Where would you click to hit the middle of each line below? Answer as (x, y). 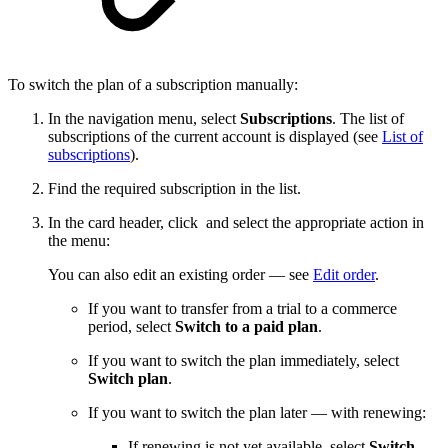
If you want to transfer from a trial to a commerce (242, 309)
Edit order (344, 275)
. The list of (368, 119)
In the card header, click (125, 223)
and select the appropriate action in (315, 223)
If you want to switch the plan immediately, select (243, 361)
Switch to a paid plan (246, 327)
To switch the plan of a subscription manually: (153, 85)
